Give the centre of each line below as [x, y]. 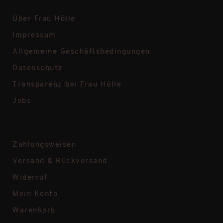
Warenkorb [34, 211]
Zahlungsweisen [44, 145]
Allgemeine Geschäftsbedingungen [81, 52]
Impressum [34, 35]
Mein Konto [35, 194]
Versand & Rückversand [60, 161]
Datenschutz [38, 68]
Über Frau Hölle [44, 19]
